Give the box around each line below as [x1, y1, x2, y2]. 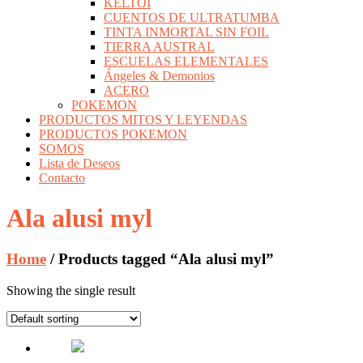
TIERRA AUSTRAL [104, 40, 215, 54]
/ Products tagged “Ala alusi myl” [46, 250, 274, 268]
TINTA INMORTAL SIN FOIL [104, 25, 269, 40]
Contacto [39, 171, 85, 186]
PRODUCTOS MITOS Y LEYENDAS [39, 113, 247, 127]
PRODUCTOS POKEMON [39, 127, 187, 142]
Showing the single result [6, 283, 135, 297]
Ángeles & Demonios [104, 69, 215, 83]
